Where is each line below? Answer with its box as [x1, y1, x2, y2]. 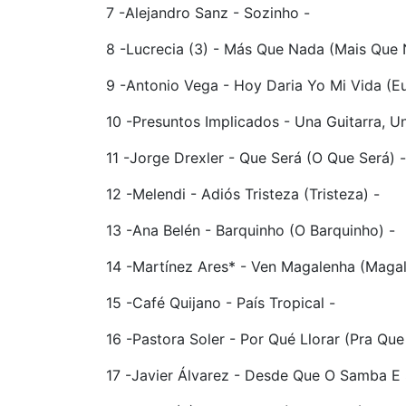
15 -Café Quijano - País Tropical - [106, 293, 335, 312]
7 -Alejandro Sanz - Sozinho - [106, 3, 310, 22]
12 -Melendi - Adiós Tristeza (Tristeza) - [106, 184, 380, 203]
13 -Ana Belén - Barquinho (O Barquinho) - [106, 220, 395, 239]
